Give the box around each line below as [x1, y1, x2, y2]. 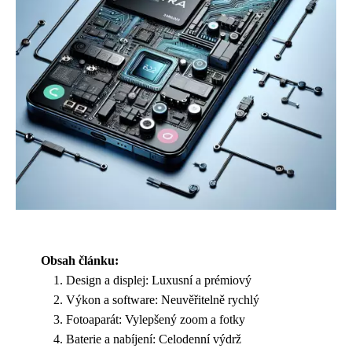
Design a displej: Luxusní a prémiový [66, 273, 251, 287]
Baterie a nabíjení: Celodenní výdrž [66, 332, 241, 346]
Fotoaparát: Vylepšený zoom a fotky [66, 313, 245, 326]
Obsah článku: [41, 254, 119, 267]
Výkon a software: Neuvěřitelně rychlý [66, 293, 259, 306]
